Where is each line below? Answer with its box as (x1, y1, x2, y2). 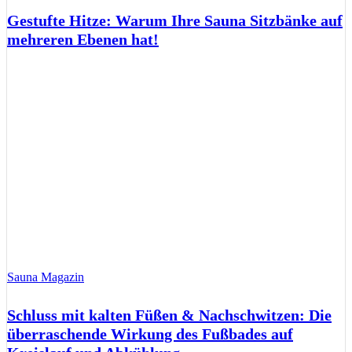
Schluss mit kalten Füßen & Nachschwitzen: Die (7, 306, 332, 324)
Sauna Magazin (7, 270, 84, 284)
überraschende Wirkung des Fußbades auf (7, 324, 293, 343)
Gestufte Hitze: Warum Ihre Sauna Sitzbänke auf (7, 12, 343, 30)
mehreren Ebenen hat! (7, 31, 159, 49)
